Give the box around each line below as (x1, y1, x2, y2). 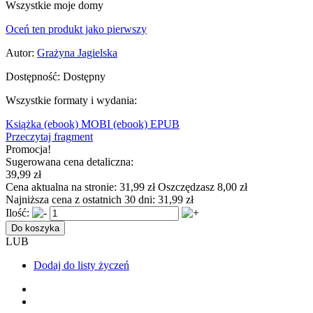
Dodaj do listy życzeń (34, 259, 129, 271)
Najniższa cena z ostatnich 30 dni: (6, 193, 155, 205)
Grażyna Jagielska (37, 46, 117, 59)
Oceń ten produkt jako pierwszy (6, 22, 147, 35)
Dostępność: (6, 70, 60, 82)
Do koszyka (11, 222, 59, 233)
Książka (6, 117, 44, 130)
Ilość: (6, 206, 29, 219)
